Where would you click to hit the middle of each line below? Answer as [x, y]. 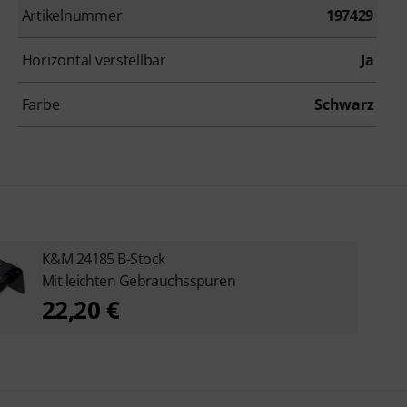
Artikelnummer [72, 15]
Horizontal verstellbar [94, 60]
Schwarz [344, 104]
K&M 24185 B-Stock [103, 258]
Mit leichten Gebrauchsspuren [139, 280]
